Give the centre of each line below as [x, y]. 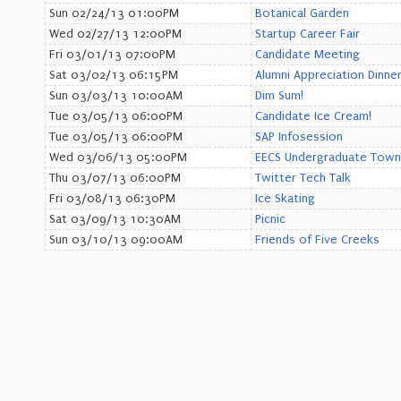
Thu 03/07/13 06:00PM [115, 178]
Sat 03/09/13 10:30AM [115, 219]
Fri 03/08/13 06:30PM [112, 199]
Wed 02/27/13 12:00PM [115, 34]
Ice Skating [285, 199]
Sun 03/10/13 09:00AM [116, 240]
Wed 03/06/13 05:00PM [118, 158]
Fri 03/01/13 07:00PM [112, 55]
